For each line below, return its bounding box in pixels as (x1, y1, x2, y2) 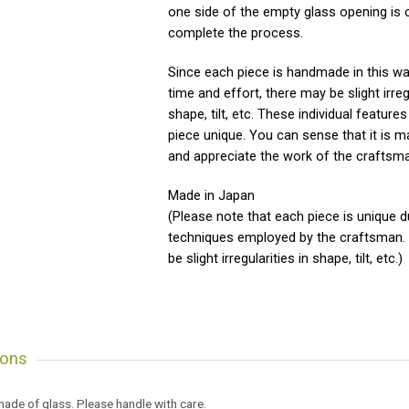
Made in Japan (168, 188, 255, 204)
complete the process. (168, 26, 303, 41)
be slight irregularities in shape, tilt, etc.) (168, 251, 403, 267)
